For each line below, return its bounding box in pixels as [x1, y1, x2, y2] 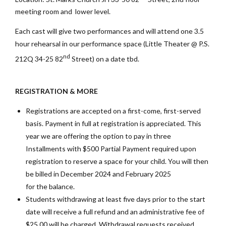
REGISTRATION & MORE [15, 87, 101, 96]
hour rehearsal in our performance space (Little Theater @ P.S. [15, 39, 209, 48]
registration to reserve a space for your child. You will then [26, 157, 208, 166]
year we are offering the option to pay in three [26, 132, 171, 141]
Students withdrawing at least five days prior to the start [26, 195, 205, 204]
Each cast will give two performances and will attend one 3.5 [15, 27, 204, 36]
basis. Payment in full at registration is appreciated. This [26, 119, 201, 128]
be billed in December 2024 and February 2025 [26, 169, 171, 179]
